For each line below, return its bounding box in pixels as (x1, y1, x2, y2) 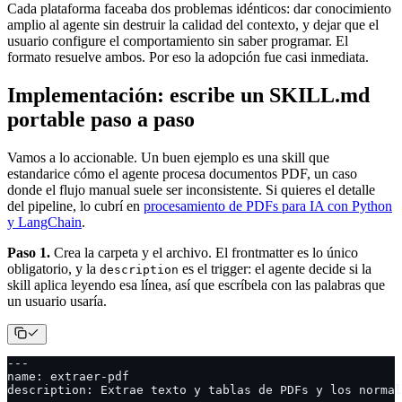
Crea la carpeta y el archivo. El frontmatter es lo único (50, 244, 358, 260)
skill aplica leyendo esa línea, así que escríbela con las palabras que (7, 276, 385, 293)
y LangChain (7, 214, 82, 230)
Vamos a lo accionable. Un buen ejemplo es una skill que (7, 149, 329, 165)
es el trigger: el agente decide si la (179, 260, 371, 276)
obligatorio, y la (7, 260, 100, 276)
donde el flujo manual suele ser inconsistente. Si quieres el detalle (7, 181, 375, 197)
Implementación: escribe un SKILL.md (7, 83, 370, 107)
